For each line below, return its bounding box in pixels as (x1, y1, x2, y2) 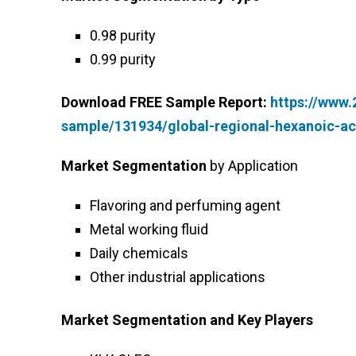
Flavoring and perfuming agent (90, 196, 281, 214)
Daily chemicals (90, 244, 188, 261)
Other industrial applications (90, 268, 265, 285)
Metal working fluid (90, 220, 208, 238)
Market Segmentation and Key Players (61, 311, 313, 328)
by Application (207, 157, 298, 174)
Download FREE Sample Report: (61, 93, 270, 110)
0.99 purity (90, 50, 156, 68)
